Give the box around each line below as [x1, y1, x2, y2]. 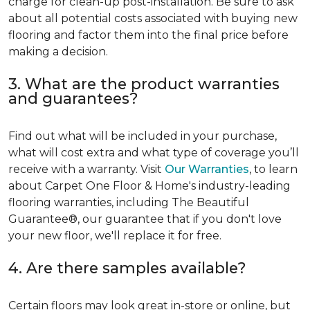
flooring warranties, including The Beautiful [8, 195, 249, 209]
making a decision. [8, 44, 111, 58]
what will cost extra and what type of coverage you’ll [8, 145, 299, 159]
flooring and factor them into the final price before [8, 28, 289, 42]
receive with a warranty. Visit [8, 162, 165, 176]
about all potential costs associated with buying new [8, 11, 298, 25]
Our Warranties [165, 162, 249, 176]
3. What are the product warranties [8, 74, 280, 93]
